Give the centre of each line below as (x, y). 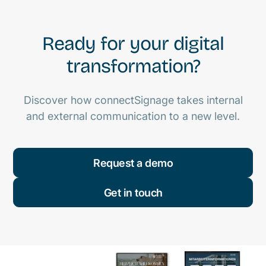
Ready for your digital (133, 44)
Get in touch (133, 192)
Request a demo (133, 163)
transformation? (133, 66)
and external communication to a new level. (133, 116)
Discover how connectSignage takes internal (133, 100)
